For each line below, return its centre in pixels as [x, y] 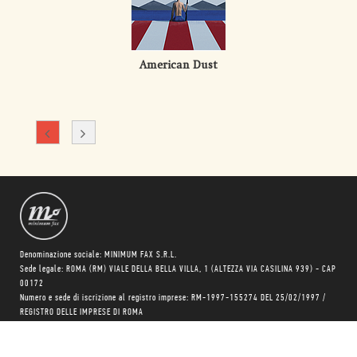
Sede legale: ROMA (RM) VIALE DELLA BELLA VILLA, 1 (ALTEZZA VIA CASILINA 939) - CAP [178, 270]
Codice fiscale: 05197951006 [74, 341]
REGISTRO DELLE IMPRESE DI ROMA [82, 313]
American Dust [178, 66]
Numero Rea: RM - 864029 [67, 327]
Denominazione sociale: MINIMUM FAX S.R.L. [98, 255]
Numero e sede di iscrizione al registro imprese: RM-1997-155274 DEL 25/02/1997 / [173, 298]
